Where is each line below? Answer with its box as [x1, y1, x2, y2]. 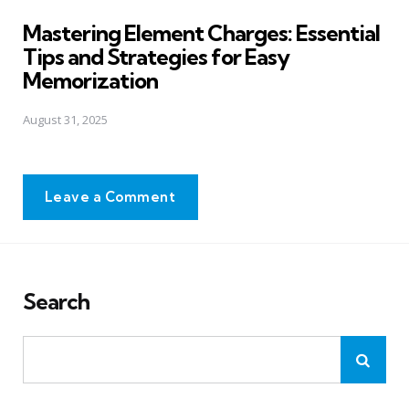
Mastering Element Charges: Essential [23, 18, 380, 47]
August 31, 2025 [23, 111, 108, 129]
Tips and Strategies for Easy [23, 42, 289, 70]
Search [23, 288, 89, 316]
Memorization [23, 66, 158, 94]
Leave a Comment [45, 188, 176, 206]
